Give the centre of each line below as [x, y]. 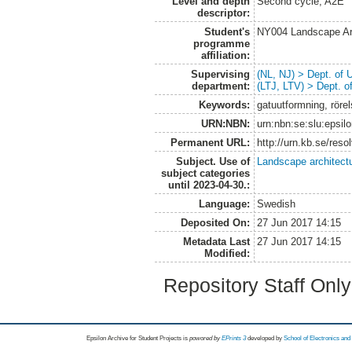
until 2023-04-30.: [209, 185]
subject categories [205, 174]
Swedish [277, 204]
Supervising [220, 75]
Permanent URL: [210, 143]
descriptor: [223, 13]
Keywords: [224, 105]
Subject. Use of [213, 162]
